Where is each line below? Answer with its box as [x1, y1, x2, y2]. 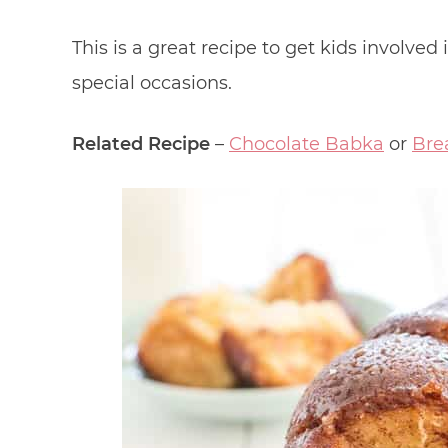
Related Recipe [72, 133, 210, 156]
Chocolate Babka [229, 133, 384, 156]
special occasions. [72, 72, 232, 95]
